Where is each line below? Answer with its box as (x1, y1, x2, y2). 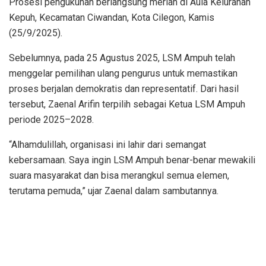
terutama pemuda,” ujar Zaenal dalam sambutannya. (9, 185, 218, 197)
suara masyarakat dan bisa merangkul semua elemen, (9, 169, 229, 181)
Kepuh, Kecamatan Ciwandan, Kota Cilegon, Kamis (9, 11, 214, 23)
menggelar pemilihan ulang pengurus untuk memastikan (9, 67, 237, 79)
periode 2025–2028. (9, 113, 94, 125)
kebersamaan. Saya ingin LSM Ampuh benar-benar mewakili (9, 154, 255, 166)
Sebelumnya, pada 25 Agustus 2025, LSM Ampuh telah (9, 52, 235, 64)
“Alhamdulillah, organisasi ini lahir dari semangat (9, 138, 206, 150)
